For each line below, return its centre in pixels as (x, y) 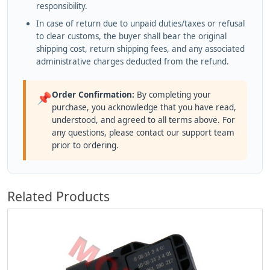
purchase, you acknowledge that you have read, (144, 108)
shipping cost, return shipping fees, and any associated (140, 49)
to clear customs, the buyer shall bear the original (131, 36)
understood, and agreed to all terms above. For (143, 120)
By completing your (173, 95)
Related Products (58, 196)
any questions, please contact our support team (143, 133)
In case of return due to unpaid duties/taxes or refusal (140, 24)
